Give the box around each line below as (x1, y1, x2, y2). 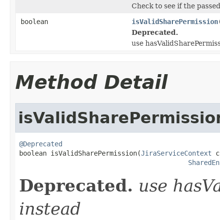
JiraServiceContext (141, 149, 212, 157)
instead (19, 198, 81, 219)
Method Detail (15, 71, 167, 93)
